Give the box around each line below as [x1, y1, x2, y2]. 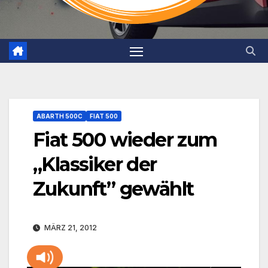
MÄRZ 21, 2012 [42, 223, 97, 233]
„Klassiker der [33, 153, 157, 176]
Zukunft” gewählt [33, 177, 194, 201]
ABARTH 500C [36, 112, 83, 120]
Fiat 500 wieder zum [33, 128, 217, 152]
